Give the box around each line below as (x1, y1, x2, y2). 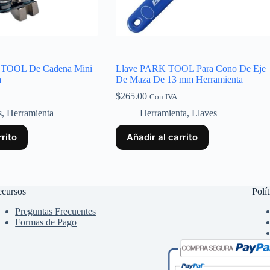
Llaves (191, 108, 217, 119)
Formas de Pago (15, 217, 77, 227)
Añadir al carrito (126, 131, 198, 143)
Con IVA (149, 93, 177, 102)
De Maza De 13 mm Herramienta (115, 74, 243, 85)
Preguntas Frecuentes (15, 206, 96, 216)
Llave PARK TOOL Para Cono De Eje (115, 63, 266, 74)
